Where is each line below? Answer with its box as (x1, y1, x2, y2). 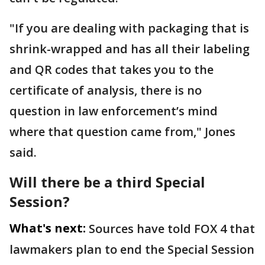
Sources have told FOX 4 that (89, 221, 255, 237)
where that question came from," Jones (9, 124, 235, 140)
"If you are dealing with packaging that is (9, 20, 249, 37)
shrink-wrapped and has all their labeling (9, 41, 250, 57)
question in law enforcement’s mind (9, 103, 218, 119)
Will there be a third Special (9, 172, 205, 192)
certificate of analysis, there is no (9, 82, 202, 99)
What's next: (9, 220, 86, 237)
